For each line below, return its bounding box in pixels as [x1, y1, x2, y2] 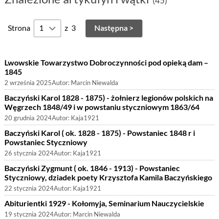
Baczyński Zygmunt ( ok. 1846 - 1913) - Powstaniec [4, 163, 180, 173]
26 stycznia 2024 [4, 149, 54, 157]
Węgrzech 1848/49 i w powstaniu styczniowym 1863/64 [4, 102, 199, 112]
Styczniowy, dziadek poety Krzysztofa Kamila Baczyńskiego [4, 173, 212, 182]
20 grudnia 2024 [4, 114, 52, 122]
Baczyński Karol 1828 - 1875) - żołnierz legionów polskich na [4, 93, 213, 103]
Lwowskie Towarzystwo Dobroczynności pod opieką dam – [4, 58, 208, 67]
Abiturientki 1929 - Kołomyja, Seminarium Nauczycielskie [4, 198, 204, 208]
